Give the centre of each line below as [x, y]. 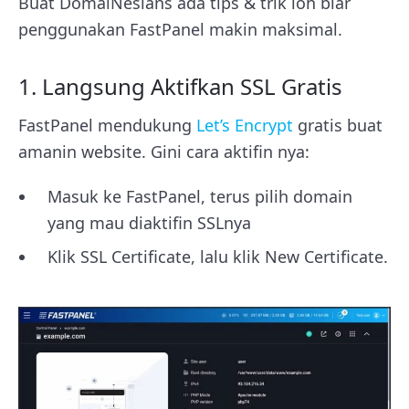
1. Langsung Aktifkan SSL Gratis [180, 86]
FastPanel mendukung [107, 125]
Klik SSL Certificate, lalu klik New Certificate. [218, 256]
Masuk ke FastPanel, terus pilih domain [200, 196]
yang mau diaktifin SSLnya [149, 222]
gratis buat [340, 125]
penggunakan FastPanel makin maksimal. [183, 29]
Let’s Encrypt [245, 125]
